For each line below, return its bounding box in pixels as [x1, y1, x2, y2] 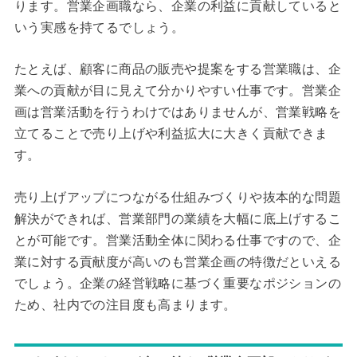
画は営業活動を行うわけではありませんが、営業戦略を [14, 105, 341, 120]
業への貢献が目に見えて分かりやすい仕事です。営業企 [14, 84, 341, 98]
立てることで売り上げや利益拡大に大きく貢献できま [14, 127, 328, 141]
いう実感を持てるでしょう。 [14, 20, 185, 34]
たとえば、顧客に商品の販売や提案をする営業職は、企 [14, 62, 341, 76]
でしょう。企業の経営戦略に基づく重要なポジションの [14, 277, 341, 291]
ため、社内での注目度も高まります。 [14, 298, 237, 312]
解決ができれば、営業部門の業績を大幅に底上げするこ [14, 212, 341, 226]
